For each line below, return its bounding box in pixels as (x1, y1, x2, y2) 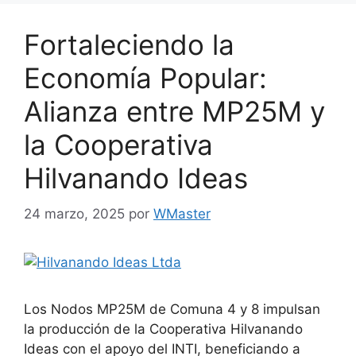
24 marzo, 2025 (24, 205, 125, 222)
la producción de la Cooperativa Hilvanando (24, 320, 303, 337)
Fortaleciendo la (24, 28, 234, 62)
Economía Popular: (24, 61, 267, 95)
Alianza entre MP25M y (24, 95, 325, 129)
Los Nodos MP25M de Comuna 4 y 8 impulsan (24, 300, 320, 317)
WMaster (153, 205, 211, 222)
